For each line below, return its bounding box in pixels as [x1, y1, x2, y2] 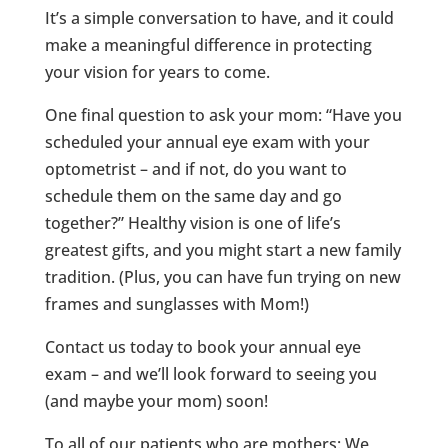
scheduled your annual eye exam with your [44, 130, 370, 153]
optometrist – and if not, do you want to [44, 157, 347, 180]
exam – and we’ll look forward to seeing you [44, 362, 377, 385]
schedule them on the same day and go [44, 184, 342, 207]
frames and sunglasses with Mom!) [44, 292, 309, 315]
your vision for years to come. [44, 60, 270, 83]
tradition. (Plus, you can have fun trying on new [44, 265, 401, 288]
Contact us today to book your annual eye [44, 335, 361, 358]
